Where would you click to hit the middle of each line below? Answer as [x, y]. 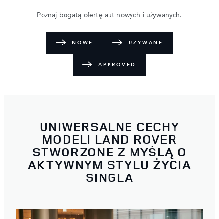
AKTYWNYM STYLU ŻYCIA [109, 165]
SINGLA [109, 177]
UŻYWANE [146, 43]
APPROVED [117, 65]
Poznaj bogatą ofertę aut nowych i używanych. [109, 15]
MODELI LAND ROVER [109, 139]
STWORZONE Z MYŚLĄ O [109, 152]
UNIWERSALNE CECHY [109, 127]
